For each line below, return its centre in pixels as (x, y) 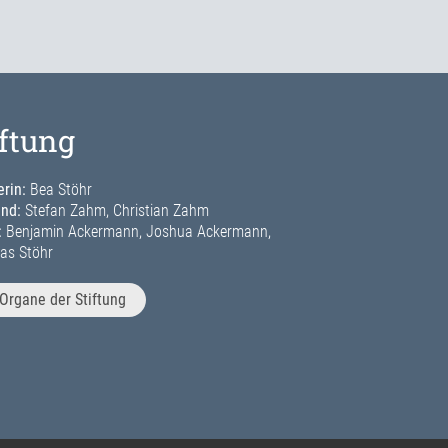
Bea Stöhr (59, 190)
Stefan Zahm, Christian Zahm (115, 211)
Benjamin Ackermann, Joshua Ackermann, (137, 232)
